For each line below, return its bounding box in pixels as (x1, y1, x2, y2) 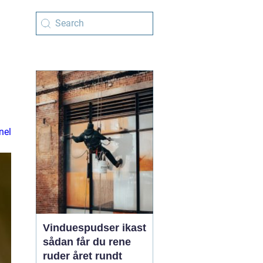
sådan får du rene (43, 236, 131, 248)
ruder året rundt (43, 250, 122, 262)
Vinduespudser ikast (43, 222, 146, 234)
